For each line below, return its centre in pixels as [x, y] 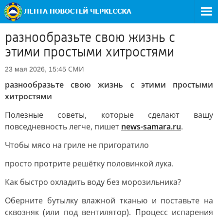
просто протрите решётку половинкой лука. [89, 163]
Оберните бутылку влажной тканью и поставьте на [109, 200]
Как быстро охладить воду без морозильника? [93, 182]
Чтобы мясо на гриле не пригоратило [77, 145]
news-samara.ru [151, 127]
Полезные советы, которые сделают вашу [109, 115]
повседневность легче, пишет [63, 127]
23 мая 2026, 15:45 [36, 69]
